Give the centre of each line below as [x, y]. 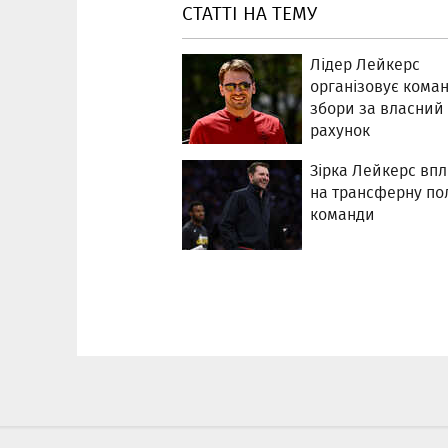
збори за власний [377, 108]
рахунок [340, 130]
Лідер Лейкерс [365, 64]
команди [342, 214]
